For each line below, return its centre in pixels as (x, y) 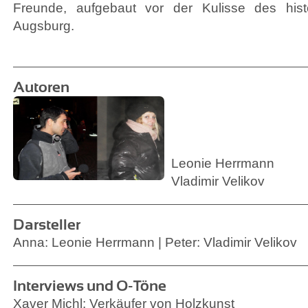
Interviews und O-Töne (90, 286)
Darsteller (47, 224)
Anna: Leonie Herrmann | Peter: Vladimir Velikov (155, 242)
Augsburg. (44, 26)
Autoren (41, 87)
